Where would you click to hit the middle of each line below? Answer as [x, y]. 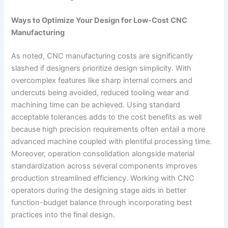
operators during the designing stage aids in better [99, 191]
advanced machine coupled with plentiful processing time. [112, 142]
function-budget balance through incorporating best [102, 203]
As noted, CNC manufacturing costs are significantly [102, 56]
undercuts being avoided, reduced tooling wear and [100, 93]
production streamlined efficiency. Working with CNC [103, 178]
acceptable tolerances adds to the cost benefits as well [107, 117]
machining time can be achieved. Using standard [96, 105]
